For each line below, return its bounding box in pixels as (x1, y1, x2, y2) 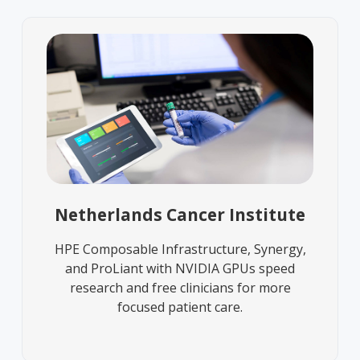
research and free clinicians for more (69, 279, 291, 297)
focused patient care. (117, 298, 243, 317)
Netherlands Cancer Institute (55, 202, 305, 226)
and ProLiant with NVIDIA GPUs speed (65, 260, 295, 278)
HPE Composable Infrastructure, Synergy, (54, 240, 306, 259)
